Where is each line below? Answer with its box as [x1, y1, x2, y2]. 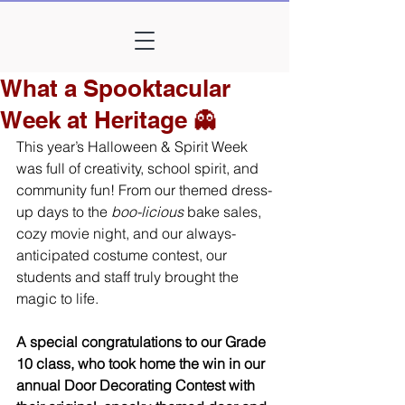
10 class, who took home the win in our [16, 354, 268, 372]
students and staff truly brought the [16, 268, 242, 286]
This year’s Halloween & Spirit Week [16, 137, 251, 155]
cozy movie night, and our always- [16, 224, 236, 242]
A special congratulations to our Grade [16, 333, 269, 351]
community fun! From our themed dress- [16, 181, 272, 199]
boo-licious [111, 202, 184, 221]
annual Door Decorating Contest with [16, 376, 259, 394]
